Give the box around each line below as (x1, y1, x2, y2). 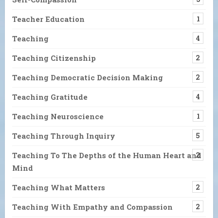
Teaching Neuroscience (12, 111, 104, 122)
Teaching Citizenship (12, 53, 96, 63)
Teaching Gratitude (12, 92, 88, 102)
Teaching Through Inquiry (12, 131, 115, 141)
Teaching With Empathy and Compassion (12, 202, 173, 212)
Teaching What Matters (12, 182, 105, 193)
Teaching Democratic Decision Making (12, 73, 163, 83)
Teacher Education (12, 14, 85, 24)
